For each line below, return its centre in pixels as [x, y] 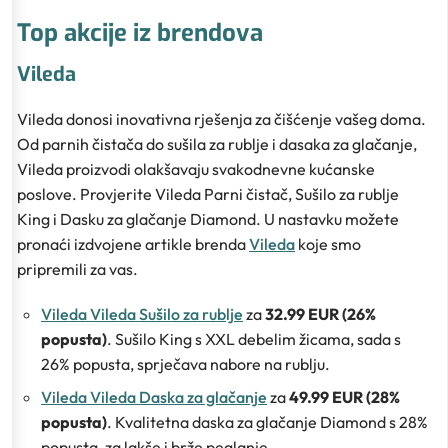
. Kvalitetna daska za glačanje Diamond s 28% [267, 421]
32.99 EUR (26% [320, 313]
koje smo [328, 243]
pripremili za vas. [77, 268]
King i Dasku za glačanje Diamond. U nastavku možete [208, 218]
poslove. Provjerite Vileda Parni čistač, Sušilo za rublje [208, 193]
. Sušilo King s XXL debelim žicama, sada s [254, 338]
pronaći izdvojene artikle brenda [133, 243]
